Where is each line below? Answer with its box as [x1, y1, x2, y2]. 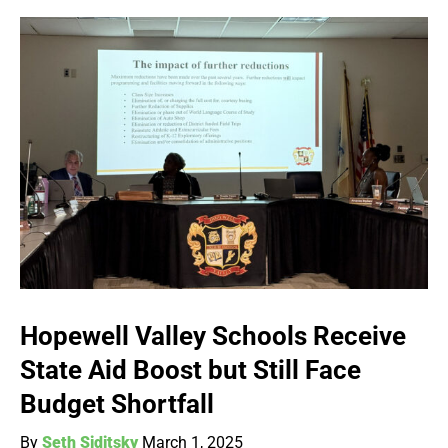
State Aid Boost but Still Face [20, 355, 361, 386]
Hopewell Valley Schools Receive [20, 321, 406, 352]
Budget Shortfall [20, 389, 214, 420]
